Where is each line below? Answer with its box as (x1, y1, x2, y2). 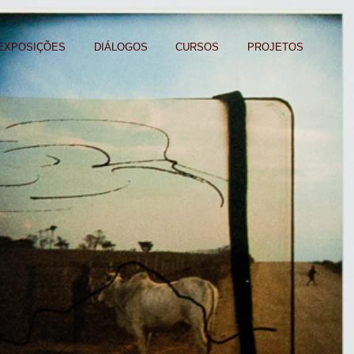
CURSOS (175, 42, 220, 53)
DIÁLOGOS (93, 42, 148, 53)
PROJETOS (247, 42, 304, 53)
